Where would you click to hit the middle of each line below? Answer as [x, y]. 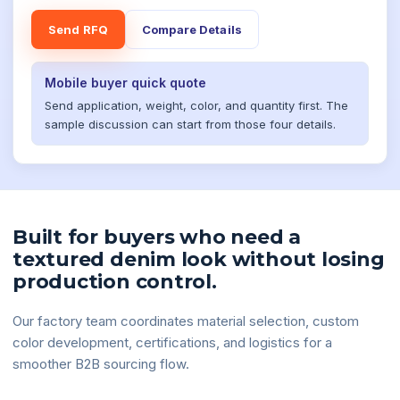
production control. [115, 282]
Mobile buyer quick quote [125, 83]
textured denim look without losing [199, 259]
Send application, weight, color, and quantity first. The [196, 105]
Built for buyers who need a [157, 237]
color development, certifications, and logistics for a [172, 342]
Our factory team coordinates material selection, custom [186, 321]
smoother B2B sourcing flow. [101, 364]
